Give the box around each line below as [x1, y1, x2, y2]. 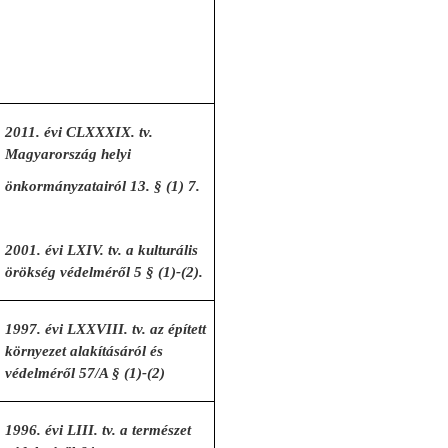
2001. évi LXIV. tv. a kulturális [5, 242, 199, 258]
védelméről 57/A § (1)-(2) [5, 365, 166, 381]
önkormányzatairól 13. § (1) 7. [5, 178, 201, 194]
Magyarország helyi [5, 146, 132, 162]
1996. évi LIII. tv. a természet [5, 422, 192, 438]
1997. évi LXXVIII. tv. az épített [5, 321, 207, 337]
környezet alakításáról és [5, 343, 164, 359]
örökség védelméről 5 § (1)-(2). [5, 264, 204, 280]
